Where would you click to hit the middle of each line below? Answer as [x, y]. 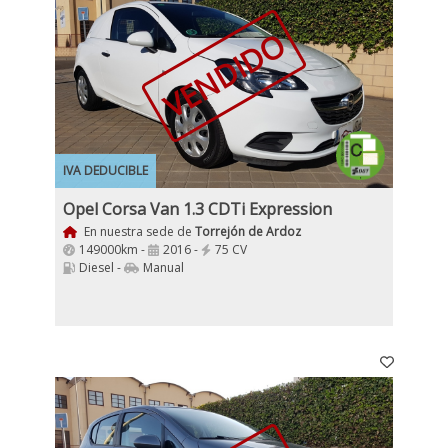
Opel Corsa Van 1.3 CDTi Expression [197, 209]
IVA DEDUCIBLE [105, 170]
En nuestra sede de [137, 231]
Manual [163, 267]
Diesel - [101, 267]
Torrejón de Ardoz [247, 231]
